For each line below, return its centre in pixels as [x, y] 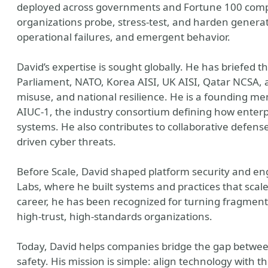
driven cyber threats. [66, 141]
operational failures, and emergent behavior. [124, 37]
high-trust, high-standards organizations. [115, 216]
